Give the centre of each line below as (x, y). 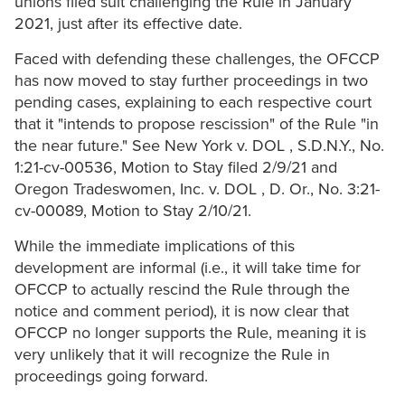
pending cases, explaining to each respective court (193, 103)
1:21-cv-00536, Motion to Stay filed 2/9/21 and (176, 168)
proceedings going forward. (111, 377)
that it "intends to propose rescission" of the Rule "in (197, 124)
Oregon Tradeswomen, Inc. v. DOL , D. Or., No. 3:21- (197, 189)
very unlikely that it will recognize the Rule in (172, 355)
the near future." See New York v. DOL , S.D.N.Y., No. (199, 146)
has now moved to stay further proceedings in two (191, 81)
